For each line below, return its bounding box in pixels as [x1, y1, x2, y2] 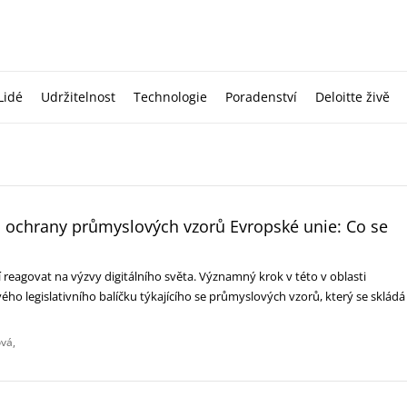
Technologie [134, 88, 207, 105]
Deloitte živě [315, 88, 390, 105]
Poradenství [225, 88, 297, 105]
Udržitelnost [41, 88, 115, 105]
